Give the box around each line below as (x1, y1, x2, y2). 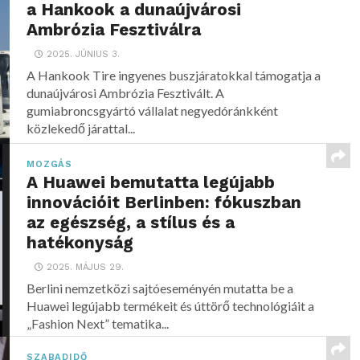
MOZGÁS (27, 159, 72, 170)
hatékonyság (27, 233, 134, 252)
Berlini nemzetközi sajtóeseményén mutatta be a (27, 280, 294, 296)
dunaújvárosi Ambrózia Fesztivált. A (27, 85, 225, 100)
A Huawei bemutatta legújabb (27, 173, 276, 192)
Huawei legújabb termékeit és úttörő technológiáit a (27, 298, 315, 313)
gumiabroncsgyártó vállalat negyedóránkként (27, 103, 279, 118)
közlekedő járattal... (27, 121, 136, 136)
